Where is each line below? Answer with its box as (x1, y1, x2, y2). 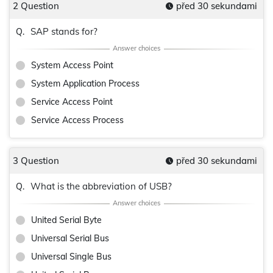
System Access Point (31, 60, 113, 71)
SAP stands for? (30, 26, 97, 37)
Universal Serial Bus (31, 233, 109, 244)
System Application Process (31, 78, 140, 89)
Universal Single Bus (31, 251, 112, 262)
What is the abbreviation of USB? (30, 180, 172, 192)
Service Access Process (31, 115, 124, 126)
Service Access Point (31, 96, 113, 107)
